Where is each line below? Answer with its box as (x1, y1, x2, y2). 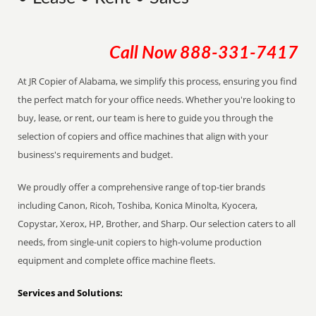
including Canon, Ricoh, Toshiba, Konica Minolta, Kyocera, (18, 199, 258, 212)
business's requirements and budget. (18, 148, 174, 161)
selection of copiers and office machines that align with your (18, 130, 269, 142)
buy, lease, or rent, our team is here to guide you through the (18, 111, 274, 124)
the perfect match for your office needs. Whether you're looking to (18, 93, 296, 106)
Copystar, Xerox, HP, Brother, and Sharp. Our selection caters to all (18, 217, 296, 230)
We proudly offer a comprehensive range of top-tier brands (18, 181, 266, 193)
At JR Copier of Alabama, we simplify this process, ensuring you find (18, 75, 298, 87)
